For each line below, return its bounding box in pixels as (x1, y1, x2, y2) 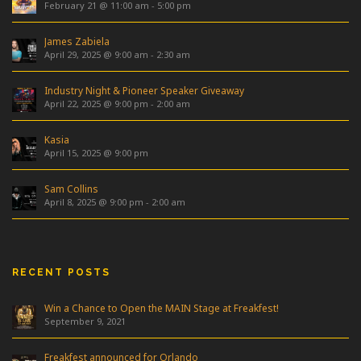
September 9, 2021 (44, 315, 126, 328)
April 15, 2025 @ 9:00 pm (44, 147, 148, 160)
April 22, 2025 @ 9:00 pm (44, 98, 148, 110)
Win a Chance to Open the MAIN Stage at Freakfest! (44, 301, 279, 316)
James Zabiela (44, 35, 110, 49)
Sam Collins (44, 182, 98, 197)
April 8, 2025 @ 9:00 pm (44, 196, 143, 209)
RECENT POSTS (12, 267, 110, 279)
